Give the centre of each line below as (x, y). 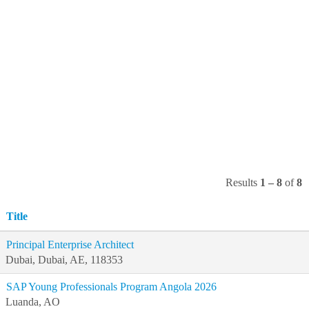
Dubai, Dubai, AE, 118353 (64, 260)
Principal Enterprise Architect (70, 245)
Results (243, 182)
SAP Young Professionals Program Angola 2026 (111, 287)
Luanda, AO (33, 302)
